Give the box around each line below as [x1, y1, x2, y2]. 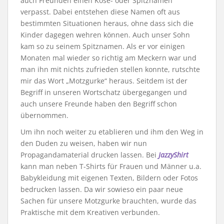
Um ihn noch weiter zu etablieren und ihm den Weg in [20, 127, 203, 136]
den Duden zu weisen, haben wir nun [20, 138, 147, 148]
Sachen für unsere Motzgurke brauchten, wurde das [20, 196, 196, 205]
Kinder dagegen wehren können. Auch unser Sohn [20, 30, 190, 39]
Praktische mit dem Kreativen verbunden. [20, 207, 160, 217]
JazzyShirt [158, 150, 188, 159]
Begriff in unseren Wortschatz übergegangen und [20, 87, 187, 97]
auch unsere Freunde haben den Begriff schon [20, 99, 177, 108]
